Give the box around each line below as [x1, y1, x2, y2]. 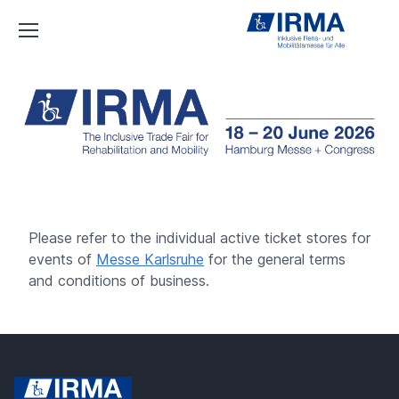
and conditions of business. [28, 271, 209, 289]
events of [28, 249, 96, 268]
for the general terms [204, 249, 346, 268]
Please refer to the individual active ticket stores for [28, 228, 370, 247]
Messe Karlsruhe [96, 249, 204, 268]
